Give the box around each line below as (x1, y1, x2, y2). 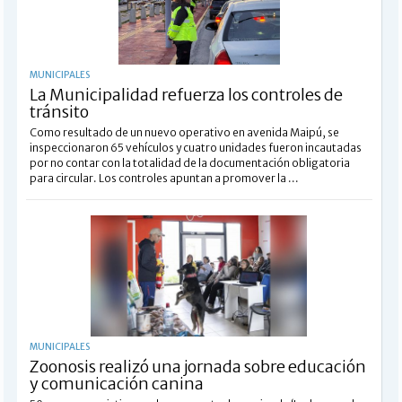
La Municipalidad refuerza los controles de (29, 83, 343, 105)
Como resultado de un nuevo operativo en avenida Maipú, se (29, 125, 339, 139)
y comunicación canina (29, 372, 204, 394)
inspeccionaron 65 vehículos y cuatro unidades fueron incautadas (29, 140, 362, 154)
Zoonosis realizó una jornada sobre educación (29, 355, 366, 377)
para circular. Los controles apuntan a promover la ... (29, 170, 299, 185)
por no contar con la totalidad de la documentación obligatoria (29, 155, 350, 170)
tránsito (29, 100, 89, 122)
